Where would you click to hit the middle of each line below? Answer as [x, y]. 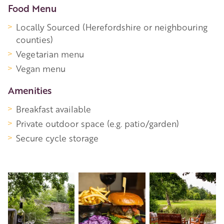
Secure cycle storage [57, 138]
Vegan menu [41, 68]
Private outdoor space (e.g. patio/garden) [97, 123]
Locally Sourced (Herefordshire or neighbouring [112, 27]
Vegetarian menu [50, 54]
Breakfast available [53, 109]
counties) [34, 39]
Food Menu [32, 8]
